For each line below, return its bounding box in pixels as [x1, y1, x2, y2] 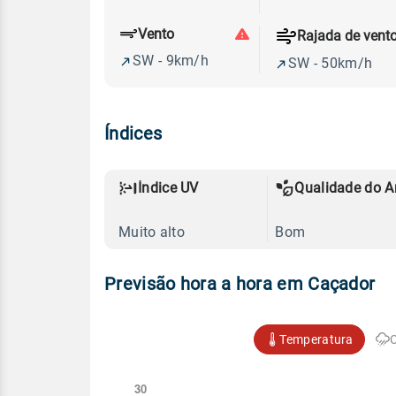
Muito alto [118, 223, 185, 240]
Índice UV [138, 179, 199, 196]
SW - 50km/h [287, 54, 373, 72]
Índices [104, 122, 163, 144]
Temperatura [279, 331, 354, 346]
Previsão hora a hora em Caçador [104, 273, 376, 295]
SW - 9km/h [133, 52, 209, 70]
